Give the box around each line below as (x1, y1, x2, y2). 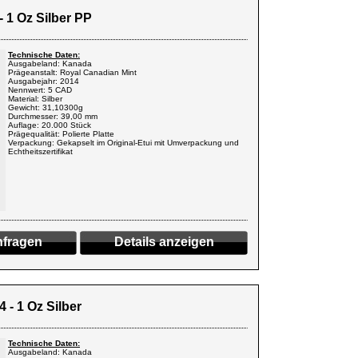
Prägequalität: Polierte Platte (8, 129, 114, 138)
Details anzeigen (113, 235, 214, 249)
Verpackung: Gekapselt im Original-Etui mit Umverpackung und (8, 138, 239, 147)
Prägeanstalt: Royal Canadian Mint (8, 68, 137, 77)
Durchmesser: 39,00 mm (8, 112, 97, 121)
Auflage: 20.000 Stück (8, 121, 91, 129)
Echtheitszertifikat (8, 147, 73, 156)
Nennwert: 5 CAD (8, 86, 72, 94)
